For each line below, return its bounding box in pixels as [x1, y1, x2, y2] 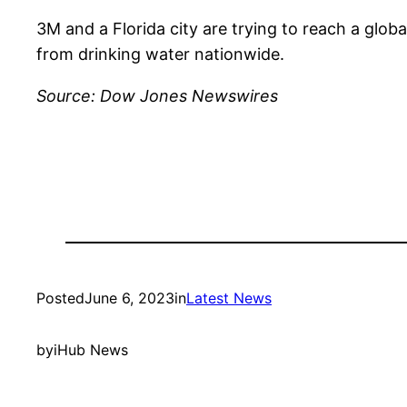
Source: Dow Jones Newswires [36, 86, 278, 106]
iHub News [54, 341, 128, 360]
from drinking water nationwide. [36, 45, 284, 65]
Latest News [186, 289, 272, 308]
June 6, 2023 [84, 289, 174, 308]
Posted [36, 289, 84, 308]
